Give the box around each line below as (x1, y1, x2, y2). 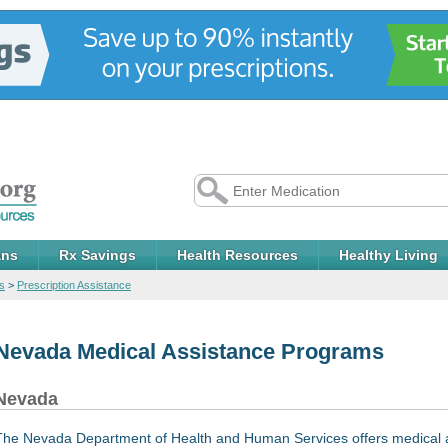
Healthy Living (339, 247, 438, 263)
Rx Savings (59, 247, 136, 263)
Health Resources (177, 247, 298, 263)
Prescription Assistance (17, 279, 131, 291)
